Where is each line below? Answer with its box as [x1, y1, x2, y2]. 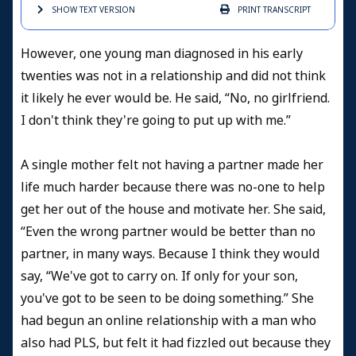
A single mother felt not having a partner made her [21, 155, 323, 174]
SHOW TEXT [52, 3, 97, 16]
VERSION [97, 3, 135, 16]
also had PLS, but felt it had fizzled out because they [21, 333, 331, 352]
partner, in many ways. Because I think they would [21, 244, 319, 263]
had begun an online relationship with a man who [21, 311, 316, 330]
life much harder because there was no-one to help [21, 177, 325, 196]
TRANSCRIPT [261, 3, 311, 16]
